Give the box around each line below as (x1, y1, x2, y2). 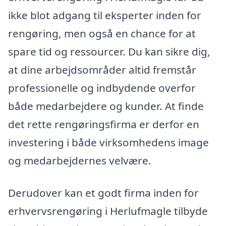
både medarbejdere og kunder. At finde (8, 99, 204, 114)
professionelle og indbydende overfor (8, 81, 196, 95)
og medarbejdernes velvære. (8, 153, 151, 168)
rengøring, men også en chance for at (8, 26, 196, 41)
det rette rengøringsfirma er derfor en (8, 117, 199, 132)
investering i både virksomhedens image (8, 135, 209, 150)
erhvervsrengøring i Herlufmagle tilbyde (8, 203, 208, 218)
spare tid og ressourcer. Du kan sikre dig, (8, 44, 210, 59)
